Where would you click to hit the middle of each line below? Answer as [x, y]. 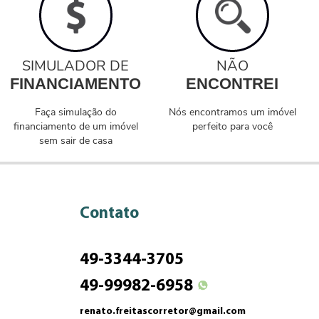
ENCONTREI [232, 84]
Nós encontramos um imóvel [232, 112]
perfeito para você [232, 126]
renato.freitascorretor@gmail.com [163, 312]
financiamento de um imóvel [75, 126]
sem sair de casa [75, 141]
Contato [109, 214]
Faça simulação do [75, 112]
